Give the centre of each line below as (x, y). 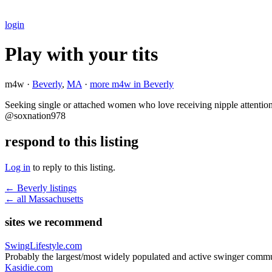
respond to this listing (72, 141)
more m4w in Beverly (132, 84)
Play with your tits (81, 54)
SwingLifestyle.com (43, 246)
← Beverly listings (41, 188)
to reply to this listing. (73, 167)
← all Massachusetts (44, 199)
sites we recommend (54, 222)
